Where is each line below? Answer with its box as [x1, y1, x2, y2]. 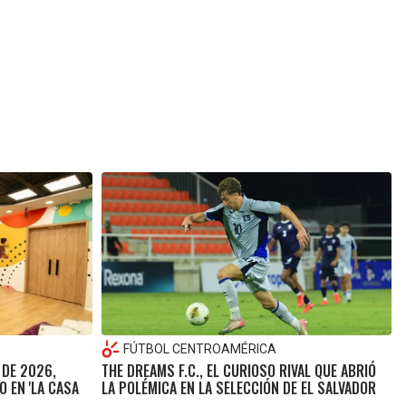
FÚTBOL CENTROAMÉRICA [122, 342, 276, 357]
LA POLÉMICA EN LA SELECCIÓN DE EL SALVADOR [101, 377, 376, 400]
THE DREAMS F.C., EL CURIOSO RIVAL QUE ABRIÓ [101, 360, 376, 382]
